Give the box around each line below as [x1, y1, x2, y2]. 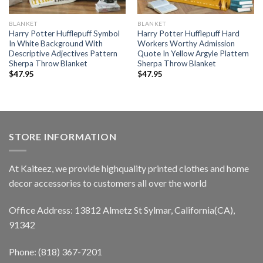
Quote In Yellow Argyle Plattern [137, 48, 249, 58]
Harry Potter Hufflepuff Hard [137, 28, 240, 38]
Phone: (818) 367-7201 [9, 246, 102, 258]
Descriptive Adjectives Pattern [8, 48, 117, 58]
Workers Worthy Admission [137, 38, 235, 48]
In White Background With [8, 38, 103, 48]
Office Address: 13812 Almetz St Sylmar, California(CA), [9, 204, 235, 216]
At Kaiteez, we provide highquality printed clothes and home [9, 163, 249, 174]
